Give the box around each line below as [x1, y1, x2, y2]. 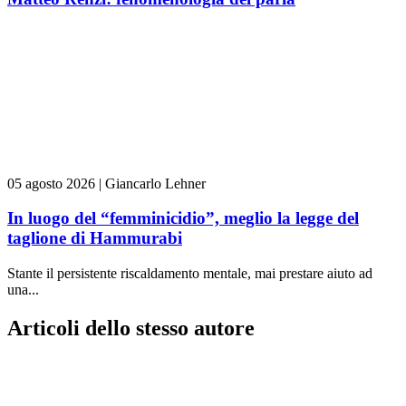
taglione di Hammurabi [7, 228, 182, 248]
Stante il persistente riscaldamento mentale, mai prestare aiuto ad [7, 266, 372, 281]
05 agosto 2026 [7, 175, 95, 191]
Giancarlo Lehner [105, 175, 206, 191]
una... [7, 282, 39, 297]
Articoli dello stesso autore [7, 315, 255, 340]
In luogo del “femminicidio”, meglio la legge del [7, 208, 359, 228]
